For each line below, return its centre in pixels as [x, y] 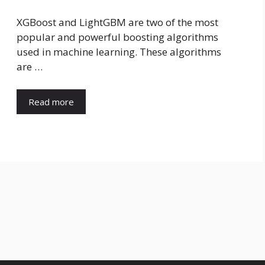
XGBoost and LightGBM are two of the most [117, 22]
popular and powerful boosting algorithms [117, 37]
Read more [51, 101]
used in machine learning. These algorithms [119, 52]
